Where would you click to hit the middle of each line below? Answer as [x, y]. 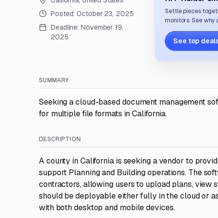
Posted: [64, 14]
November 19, [102, 27]
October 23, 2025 [105, 14]
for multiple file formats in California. [103, 114]
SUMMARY [54, 80]
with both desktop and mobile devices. [107, 208]
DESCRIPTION [60, 139]
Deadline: [65, 27]
